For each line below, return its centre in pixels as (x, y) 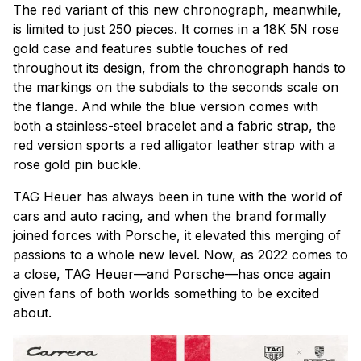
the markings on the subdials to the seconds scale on (176, 87)
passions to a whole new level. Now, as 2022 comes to (180, 254)
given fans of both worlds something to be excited (166, 293)
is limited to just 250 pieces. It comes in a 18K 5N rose (176, 29)
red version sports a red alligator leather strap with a (174, 145)
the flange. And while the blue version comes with (166, 106)
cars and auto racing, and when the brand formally (170, 216)
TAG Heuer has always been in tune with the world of (178, 196)
